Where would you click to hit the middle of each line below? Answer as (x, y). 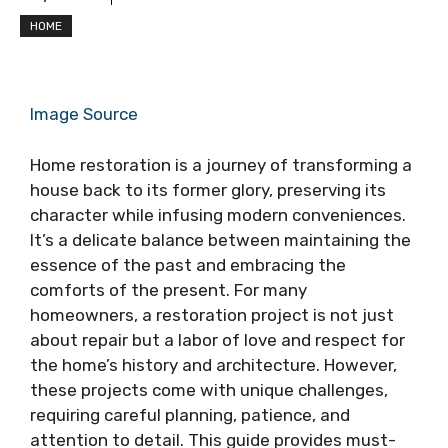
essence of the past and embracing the (188, 264)
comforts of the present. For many (168, 289)
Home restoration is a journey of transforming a (221, 164)
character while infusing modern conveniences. (218, 214)
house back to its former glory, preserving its (208, 189)
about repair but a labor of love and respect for (217, 339)
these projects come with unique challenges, (209, 389)
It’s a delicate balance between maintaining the (220, 239)
